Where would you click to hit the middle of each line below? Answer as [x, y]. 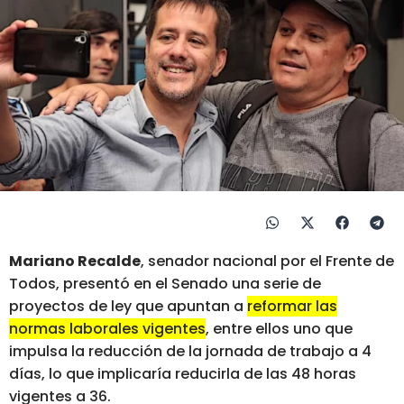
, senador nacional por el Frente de [267, 261]
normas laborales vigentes [107, 328]
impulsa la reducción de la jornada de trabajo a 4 [190, 351]
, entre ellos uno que [279, 328]
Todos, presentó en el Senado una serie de [165, 283]
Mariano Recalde [75, 261]
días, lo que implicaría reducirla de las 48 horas [183, 373]
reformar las [292, 306]
